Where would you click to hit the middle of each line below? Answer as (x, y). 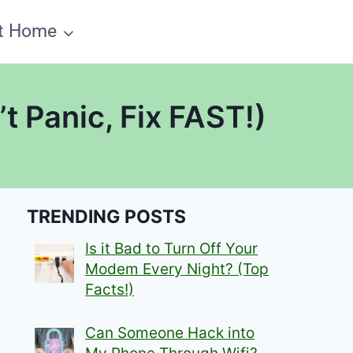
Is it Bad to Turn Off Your (172, 249)
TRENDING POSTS (107, 216)
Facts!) (110, 290)
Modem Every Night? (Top (177, 269)
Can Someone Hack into (170, 333)
